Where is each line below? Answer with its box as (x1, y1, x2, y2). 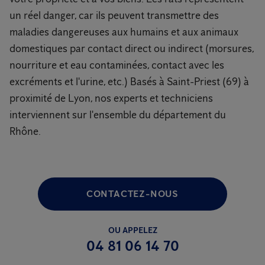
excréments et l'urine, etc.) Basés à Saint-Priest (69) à (9, 75, 249, 88)
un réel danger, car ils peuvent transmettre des (9, 9, 219, 22)
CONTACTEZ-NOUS (86, 188, 179, 199)
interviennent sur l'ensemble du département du (9, 108, 226, 121)
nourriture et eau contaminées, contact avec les (9, 59, 224, 72)
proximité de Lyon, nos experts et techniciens (9, 92, 213, 105)
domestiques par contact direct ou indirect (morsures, (9, 42, 254, 55)
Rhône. (9, 125, 41, 138)
